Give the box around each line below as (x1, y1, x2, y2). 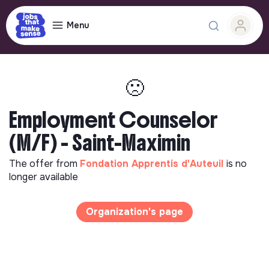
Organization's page (86, 205, 183, 218)
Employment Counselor (9, 106, 218, 134)
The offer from (9, 157, 80, 170)
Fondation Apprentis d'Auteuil (80, 157, 226, 170)
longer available (9, 171, 78, 183)
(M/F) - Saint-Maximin (9, 129, 190, 157)
